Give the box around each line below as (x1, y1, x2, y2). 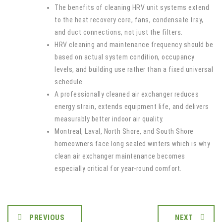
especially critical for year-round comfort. (55, 165, 182, 172)
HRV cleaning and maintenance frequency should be (55, 41, 213, 49)
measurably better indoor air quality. (55, 115, 164, 123)
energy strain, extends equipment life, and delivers (55, 103, 209, 111)
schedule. (55, 78, 84, 86)
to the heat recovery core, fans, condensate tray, (55, 16, 204, 24)
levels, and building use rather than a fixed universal (55, 65, 213, 73)
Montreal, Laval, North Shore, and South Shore (55, 127, 194, 135)
